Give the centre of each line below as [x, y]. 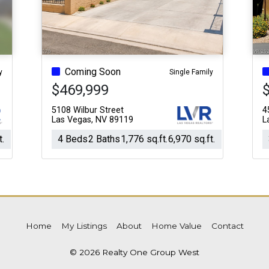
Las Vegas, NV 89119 [92, 120]
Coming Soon [92, 72]
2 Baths [104, 139]
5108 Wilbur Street [87, 110]
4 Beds [72, 139]
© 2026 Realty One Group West [134, 252]
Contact [227, 226]
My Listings [84, 226]
